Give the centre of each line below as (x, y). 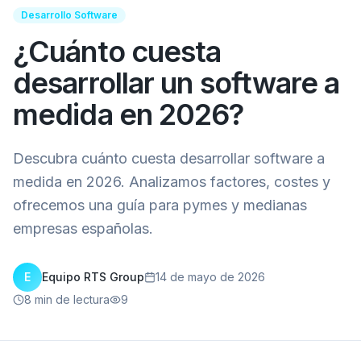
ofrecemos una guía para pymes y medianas (160, 205)
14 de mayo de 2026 (210, 276)
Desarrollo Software (69, 15)
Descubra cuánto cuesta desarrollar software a (169, 158)
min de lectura (71, 299)
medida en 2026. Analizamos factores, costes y (172, 181)
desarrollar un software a (176, 83)
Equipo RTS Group (93, 276)
